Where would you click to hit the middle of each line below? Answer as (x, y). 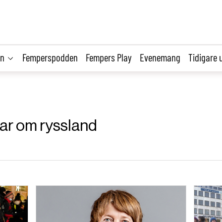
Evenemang (160, 57)
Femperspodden (50, 57)
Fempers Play (109, 57)
